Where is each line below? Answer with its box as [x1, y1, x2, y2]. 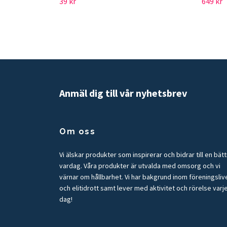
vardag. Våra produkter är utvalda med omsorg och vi [59, 161, 220, 170]
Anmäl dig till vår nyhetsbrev [59, 86, 187, 99]
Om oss [59, 127, 96, 136]
